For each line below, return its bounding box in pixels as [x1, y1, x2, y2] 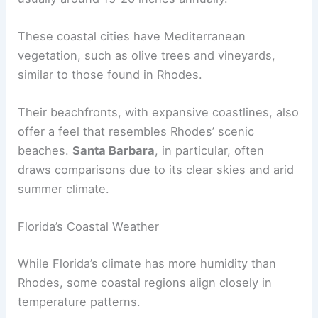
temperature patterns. [18, 295, 141, 309]
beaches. [18, 143, 73, 158]
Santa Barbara [72, 143, 155, 158]
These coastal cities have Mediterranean [18, 28, 246, 43]
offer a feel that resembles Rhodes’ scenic [18, 124, 255, 139]
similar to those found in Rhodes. [18, 67, 203, 82]
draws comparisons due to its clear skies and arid [18, 163, 295, 177]
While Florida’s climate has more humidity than [18, 256, 277, 271]
